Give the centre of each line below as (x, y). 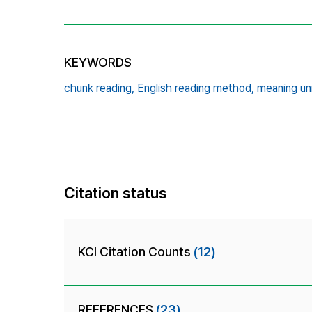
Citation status (116, 193)
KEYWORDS (98, 62)
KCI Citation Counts (136, 251)
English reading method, (196, 88)
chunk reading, (99, 88)
